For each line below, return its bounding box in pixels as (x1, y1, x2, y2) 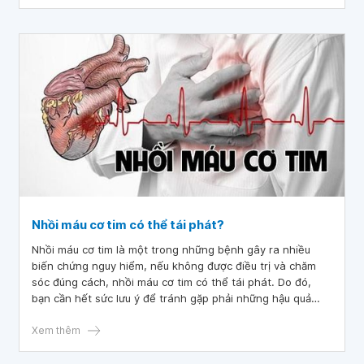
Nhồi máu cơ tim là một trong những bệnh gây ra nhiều (32, 243, 310, 256)
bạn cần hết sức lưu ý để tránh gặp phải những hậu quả (32, 292, 311, 305)
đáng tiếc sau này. (32, 308, 126, 321)
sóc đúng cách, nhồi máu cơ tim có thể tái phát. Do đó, (32, 275, 311, 288)
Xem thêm (32, 324, 80, 336)
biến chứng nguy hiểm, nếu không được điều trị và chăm (32, 259, 316, 272)
